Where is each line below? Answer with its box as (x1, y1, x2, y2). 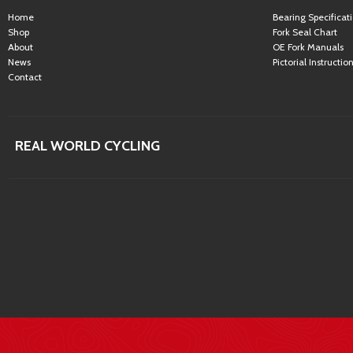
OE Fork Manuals (273, 41, 344, 53)
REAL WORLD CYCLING (15, 137, 161, 154)
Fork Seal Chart (273, 26, 337, 38)
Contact (8, 71, 42, 83)
